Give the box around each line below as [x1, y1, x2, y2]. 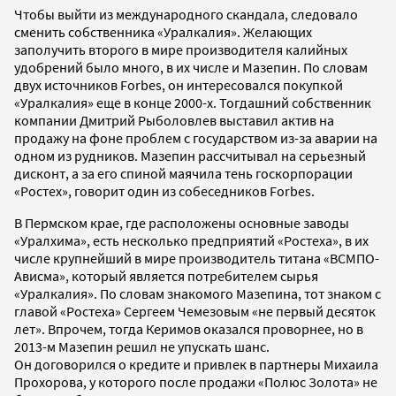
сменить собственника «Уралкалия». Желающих [14, 23, 312, 42]
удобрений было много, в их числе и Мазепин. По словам [14, 58, 368, 77]
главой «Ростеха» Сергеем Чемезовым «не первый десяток [14, 302, 376, 321]
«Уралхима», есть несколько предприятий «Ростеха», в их [14, 232, 369, 250]
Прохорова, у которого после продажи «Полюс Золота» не [14, 373, 377, 392]
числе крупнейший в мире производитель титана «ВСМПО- [14, 249, 379, 268]
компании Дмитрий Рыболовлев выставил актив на [14, 111, 334, 130]
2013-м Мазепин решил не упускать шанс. [14, 338, 270, 356]
